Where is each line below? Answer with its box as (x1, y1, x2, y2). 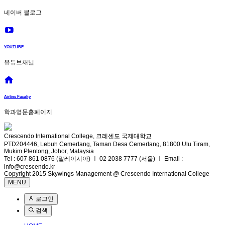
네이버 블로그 (4, 9, 42, 17)
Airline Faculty (4, 94, 31, 99)
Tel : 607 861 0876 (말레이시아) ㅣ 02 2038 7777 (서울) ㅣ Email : (4, 155, 183, 163)
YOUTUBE (4, 44, 24, 49)
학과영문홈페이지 (4, 108, 52, 116)
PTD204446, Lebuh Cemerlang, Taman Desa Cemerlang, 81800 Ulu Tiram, (4, 141, 210, 148)
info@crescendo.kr (4, 163, 55, 171)
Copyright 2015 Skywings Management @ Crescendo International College (4, 170, 209, 178)
